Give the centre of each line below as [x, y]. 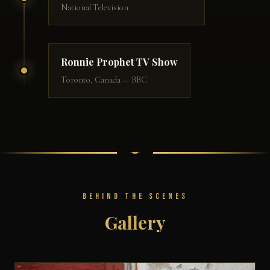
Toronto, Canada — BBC [104, 80]
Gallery [135, 222]
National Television [95, 8]
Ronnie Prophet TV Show [119, 62]
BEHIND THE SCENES [135, 197]
